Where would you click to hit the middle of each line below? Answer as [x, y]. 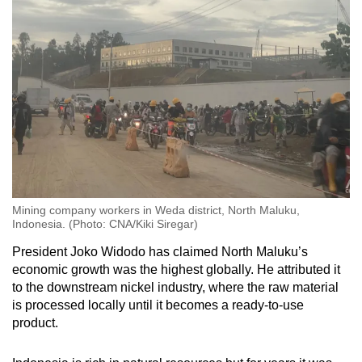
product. [37, 322]
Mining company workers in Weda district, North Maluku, [156, 210]
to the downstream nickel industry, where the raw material [175, 287]
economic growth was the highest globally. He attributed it [176, 269]
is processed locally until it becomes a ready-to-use [158, 305]
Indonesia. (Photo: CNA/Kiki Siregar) [105, 223]
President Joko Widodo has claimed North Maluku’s [160, 251]
